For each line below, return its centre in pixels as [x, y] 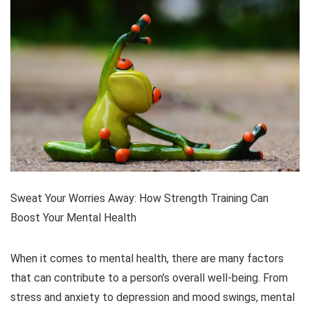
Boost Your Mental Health [73, 217]
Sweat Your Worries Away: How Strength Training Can [139, 198]
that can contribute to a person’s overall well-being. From [149, 277]
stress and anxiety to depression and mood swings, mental [153, 297]
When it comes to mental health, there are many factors [147, 258]
